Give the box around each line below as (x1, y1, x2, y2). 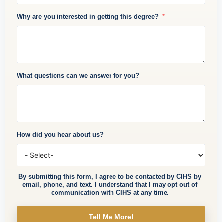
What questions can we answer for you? (17, 71, 139, 79)
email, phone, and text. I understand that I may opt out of (22, 180, 197, 188)
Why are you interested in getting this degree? (17, 12, 159, 20)
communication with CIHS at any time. (51, 188, 169, 196)
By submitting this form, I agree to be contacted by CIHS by (18, 172, 201, 180)
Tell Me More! (88, 212, 134, 221)
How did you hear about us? (17, 130, 104, 138)
